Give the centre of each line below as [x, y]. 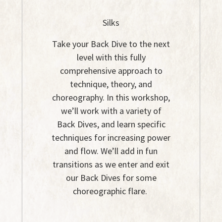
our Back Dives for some [111, 178]
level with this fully [111, 57]
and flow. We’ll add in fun [111, 151]
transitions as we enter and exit [111, 165]
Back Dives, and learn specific [111, 124]
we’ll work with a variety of [111, 111]
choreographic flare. [111, 191]
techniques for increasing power [111, 138]
